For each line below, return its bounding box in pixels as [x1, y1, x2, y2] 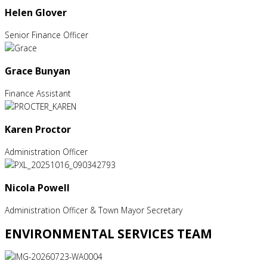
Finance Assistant [5, 87, 71, 99]
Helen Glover [5, 5, 67, 19]
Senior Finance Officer [5, 29, 88, 41]
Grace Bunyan [5, 64, 70, 77]
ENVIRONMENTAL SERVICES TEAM [5, 225, 212, 242]
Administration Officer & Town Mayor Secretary [5, 204, 182, 216]
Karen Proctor [5, 122, 71, 136]
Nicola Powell [5, 181, 70, 194]
